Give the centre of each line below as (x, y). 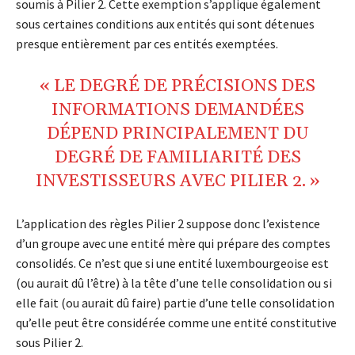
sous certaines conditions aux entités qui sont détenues (165, 23)
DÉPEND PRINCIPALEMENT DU (177, 134)
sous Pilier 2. (50, 342)
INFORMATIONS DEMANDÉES (177, 110)
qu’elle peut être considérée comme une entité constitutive (176, 322)
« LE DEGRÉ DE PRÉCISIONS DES (177, 86)
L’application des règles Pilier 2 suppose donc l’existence (168, 223)
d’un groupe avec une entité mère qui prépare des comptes (173, 243)
